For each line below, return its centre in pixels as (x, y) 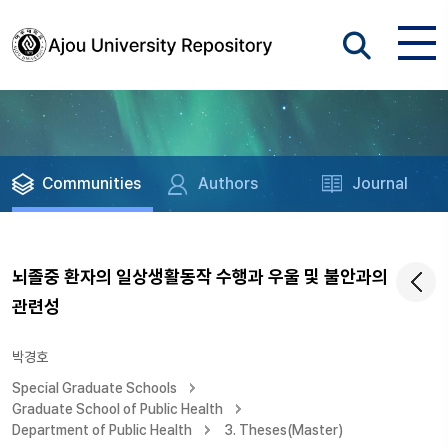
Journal (380, 183)
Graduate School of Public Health (117, 409)
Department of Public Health (102, 430)
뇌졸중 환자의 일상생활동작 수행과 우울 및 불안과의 (200, 276)
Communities (91, 183)
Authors (228, 183)
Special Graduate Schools (94, 388)
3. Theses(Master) (283, 430)
